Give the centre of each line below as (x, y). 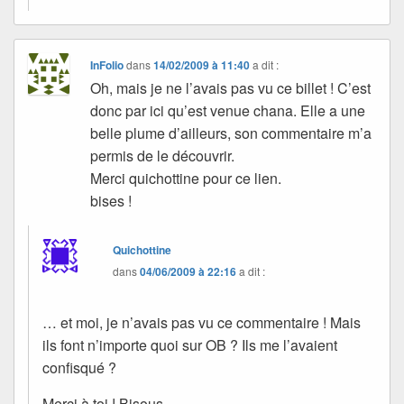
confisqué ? (79, 367)
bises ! (111, 200)
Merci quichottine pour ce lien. (186, 178)
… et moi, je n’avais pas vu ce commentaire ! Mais (202, 322)
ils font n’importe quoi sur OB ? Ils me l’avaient (190, 344)
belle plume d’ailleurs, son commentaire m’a (231, 133)
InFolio (107, 64)
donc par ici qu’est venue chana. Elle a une (228, 110)
